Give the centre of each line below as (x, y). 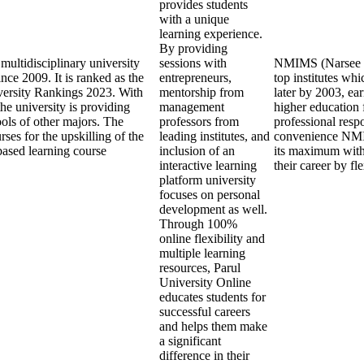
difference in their (204, 355)
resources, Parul (200, 268)
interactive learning (208, 165)
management (192, 107)
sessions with (193, 63)
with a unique (194, 19)
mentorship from (201, 92)
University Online (205, 282)
